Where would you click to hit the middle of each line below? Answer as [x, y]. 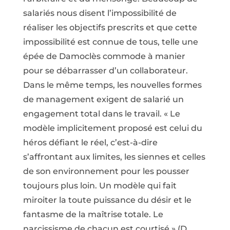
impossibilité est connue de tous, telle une [110, 42]
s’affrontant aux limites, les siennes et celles [114, 157]
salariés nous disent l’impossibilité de [100, 13]
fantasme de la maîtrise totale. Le [93, 214]
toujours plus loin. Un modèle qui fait [100, 186]
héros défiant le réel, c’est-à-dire [90, 142]
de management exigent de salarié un [103, 99]
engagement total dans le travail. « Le [101, 114]
